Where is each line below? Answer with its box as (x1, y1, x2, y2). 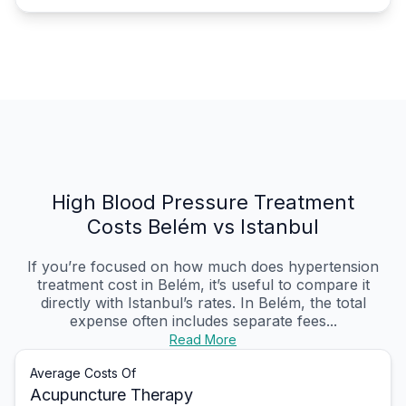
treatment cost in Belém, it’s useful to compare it (36, 275, 370, 295)
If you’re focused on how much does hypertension (27, 257, 379, 276)
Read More (169, 332, 237, 348)
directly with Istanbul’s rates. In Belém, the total (40, 294, 366, 313)
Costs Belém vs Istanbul (87, 215, 319, 239)
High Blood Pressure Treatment (52, 190, 354, 215)
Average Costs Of (30, 365, 136, 382)
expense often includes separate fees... (69, 312, 337, 331)
